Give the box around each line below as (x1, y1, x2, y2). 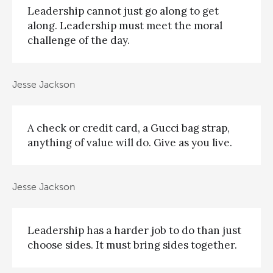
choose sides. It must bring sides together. (27, 238, 237, 252)
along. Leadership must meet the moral (27, 19, 222, 33)
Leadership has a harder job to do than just (27, 223, 241, 237)
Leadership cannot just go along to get (27, 4, 219, 18)
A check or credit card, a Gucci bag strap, (27, 121, 230, 135)
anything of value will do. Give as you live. (27, 136, 232, 150)
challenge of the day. (27, 34, 130, 48)
